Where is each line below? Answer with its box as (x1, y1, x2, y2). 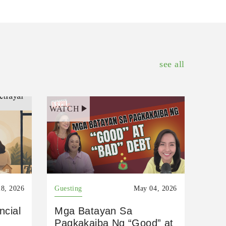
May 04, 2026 (134, 184, 177, 192)
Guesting (54, 184, 82, 192)
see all (159, 59, 185, 69)
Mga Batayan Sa (54, 205, 132, 216)
